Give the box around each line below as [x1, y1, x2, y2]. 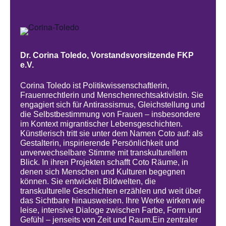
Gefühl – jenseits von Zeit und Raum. [20, 215, 153, 224]
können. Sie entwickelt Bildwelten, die [20, 177, 156, 186]
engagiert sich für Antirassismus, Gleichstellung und [20, 100, 205, 109]
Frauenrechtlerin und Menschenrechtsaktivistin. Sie [20, 91, 204, 100]
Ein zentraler [152, 215, 198, 224]
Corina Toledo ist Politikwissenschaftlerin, [20, 81, 169, 90]
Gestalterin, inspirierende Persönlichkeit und [20, 139, 179, 148]
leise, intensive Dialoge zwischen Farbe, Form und [20, 206, 202, 215]
